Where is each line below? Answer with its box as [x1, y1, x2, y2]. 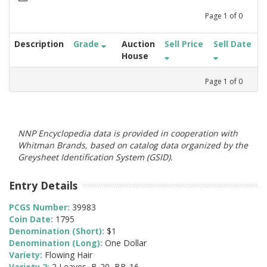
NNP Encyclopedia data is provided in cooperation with [18, 127, 238, 139]
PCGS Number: [9, 201, 72, 213]
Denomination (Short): [9, 225, 107, 237]
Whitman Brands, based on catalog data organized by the [18, 139, 248, 151]
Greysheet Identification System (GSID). [18, 151, 173, 163]
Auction [122, 38, 155, 49]
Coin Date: [9, 213, 55, 225]
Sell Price [164, 38, 203, 49]
